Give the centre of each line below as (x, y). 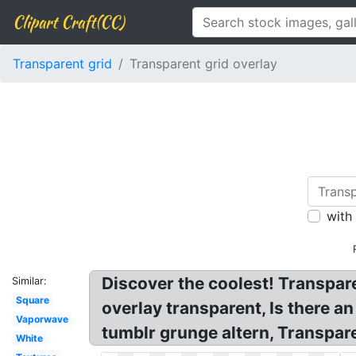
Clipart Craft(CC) (68, 22)
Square (32, 300)
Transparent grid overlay (203, 64)
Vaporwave (42, 319)
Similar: (29, 281)
